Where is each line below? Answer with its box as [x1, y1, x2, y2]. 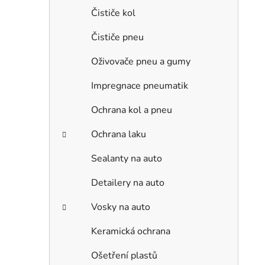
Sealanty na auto [91, 151, 162, 165]
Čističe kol [91, 6, 135, 20]
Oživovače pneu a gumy [91, 54, 190, 68]
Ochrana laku [91, 127, 146, 141]
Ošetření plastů [91, 248, 157, 262]
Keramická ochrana [91, 224, 170, 238]
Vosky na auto [91, 200, 150, 214]
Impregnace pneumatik [91, 79, 188, 92]
